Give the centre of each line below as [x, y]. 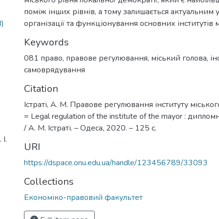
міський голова [179, 58]
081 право [43, 58]
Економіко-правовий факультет [83, 197]
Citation [41, 88]
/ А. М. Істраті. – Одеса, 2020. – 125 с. [90, 128]
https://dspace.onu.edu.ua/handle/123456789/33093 [116, 163]
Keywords [46, 42]
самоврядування [55, 70]
